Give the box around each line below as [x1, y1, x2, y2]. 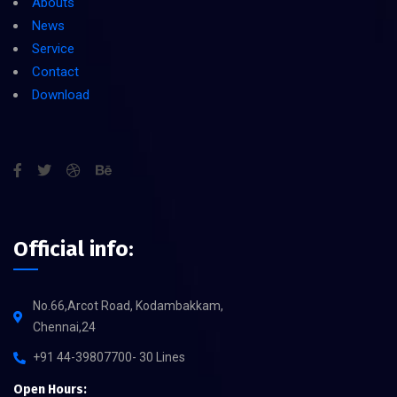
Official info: [13, 237, 134, 261]
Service [32, 41, 74, 57]
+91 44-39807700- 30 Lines [33, 350, 185, 364]
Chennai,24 [33, 320, 96, 334]
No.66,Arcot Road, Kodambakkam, [33, 299, 223, 313]
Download [32, 87, 90, 103]
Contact [32, 64, 79, 80]
